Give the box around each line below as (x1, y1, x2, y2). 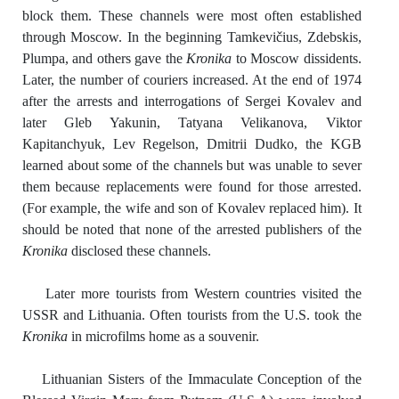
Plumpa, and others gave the (21, 50, 187, 66)
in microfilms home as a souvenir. (67, 328, 259, 344)
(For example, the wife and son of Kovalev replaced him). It (21, 199, 362, 216)
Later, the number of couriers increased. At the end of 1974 (21, 71, 362, 87)
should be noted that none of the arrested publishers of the (21, 221, 362, 237)
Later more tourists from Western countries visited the (45, 285, 362, 301)
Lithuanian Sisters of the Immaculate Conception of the (42, 370, 362, 387)
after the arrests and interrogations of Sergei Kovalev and (21, 93, 362, 109)
